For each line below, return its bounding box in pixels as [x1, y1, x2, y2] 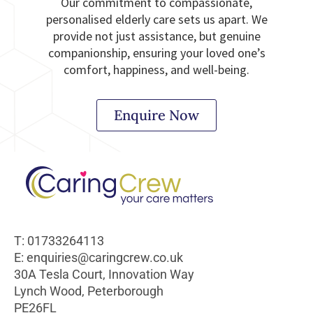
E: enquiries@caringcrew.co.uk [14, 249, 183, 265]
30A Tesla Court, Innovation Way [14, 266, 194, 282]
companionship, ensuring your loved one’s [48, 44, 265, 61]
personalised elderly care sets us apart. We [45, 10, 268, 27]
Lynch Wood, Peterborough [14, 283, 163, 298]
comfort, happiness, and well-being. [64, 61, 249, 78]
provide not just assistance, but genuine [52, 27, 261, 44]
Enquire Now [114, 105, 199, 124]
